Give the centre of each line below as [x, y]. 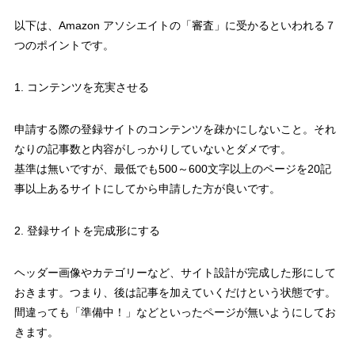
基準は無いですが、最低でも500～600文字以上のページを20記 [172, 168]
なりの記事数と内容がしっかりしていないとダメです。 [153, 149]
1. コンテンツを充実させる [81, 87]
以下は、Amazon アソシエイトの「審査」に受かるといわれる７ [175, 25]
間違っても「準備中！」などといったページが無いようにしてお [175, 312]
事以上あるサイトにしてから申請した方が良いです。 [147, 188]
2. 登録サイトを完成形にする [87, 230]
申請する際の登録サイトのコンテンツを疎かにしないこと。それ [175, 129]
